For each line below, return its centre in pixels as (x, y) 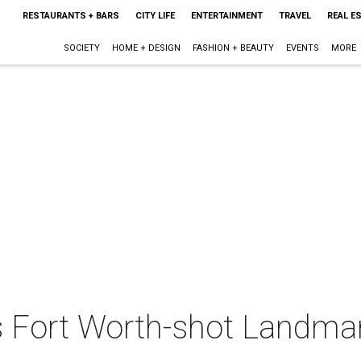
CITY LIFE (155, 16)
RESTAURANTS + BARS (71, 16)
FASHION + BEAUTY (233, 48)
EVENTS (302, 48)
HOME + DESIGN (146, 48)
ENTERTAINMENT (226, 16)
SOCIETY (81, 48)
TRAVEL (295, 16)
